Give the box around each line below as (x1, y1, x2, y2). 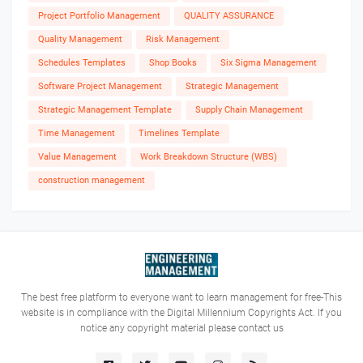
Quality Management (38, 34, 122, 45)
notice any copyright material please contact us (79, 322, 284, 335)
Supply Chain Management (195, 105, 303, 116)
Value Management (38, 152, 117, 163)
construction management (38, 175, 145, 186)
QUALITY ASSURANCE (184, 11, 274, 22)
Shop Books (149, 58, 197, 69)
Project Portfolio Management (38, 11, 160, 22)
